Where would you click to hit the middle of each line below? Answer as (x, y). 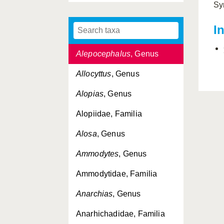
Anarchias (94, 194)
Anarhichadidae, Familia (120, 214)
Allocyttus (94, 74)
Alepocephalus (103, 54)
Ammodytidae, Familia (117, 174)
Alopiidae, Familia (109, 114)
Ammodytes (97, 154)
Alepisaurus (98, 14)
